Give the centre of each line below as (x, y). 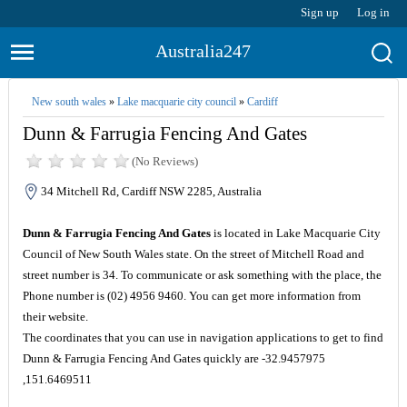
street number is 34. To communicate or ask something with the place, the (202, 275)
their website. (55, 317)
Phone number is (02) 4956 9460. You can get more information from (191, 296)
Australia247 (203, 51)
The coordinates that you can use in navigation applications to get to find (203, 338)
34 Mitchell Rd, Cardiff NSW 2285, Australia (151, 191)
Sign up (320, 12)
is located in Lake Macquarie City (295, 233)
